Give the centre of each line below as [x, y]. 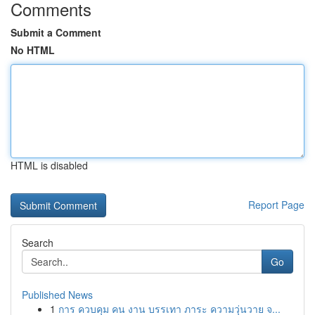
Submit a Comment [56, 32]
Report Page [276, 205]
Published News [57, 295]
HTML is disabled [49, 165]
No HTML [33, 50]
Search [38, 243]
